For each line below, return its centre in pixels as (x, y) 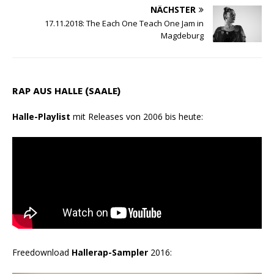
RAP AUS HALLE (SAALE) (66, 92)
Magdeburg (182, 36)
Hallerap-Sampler (110, 253)
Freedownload (42, 253)
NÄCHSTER (173, 10)
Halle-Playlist (41, 117)
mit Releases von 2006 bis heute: (137, 117)
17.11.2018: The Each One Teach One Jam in (124, 24)
